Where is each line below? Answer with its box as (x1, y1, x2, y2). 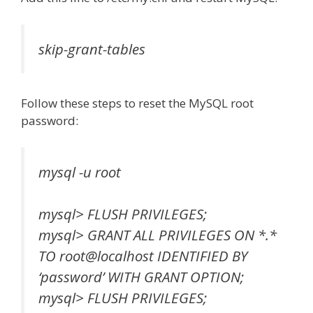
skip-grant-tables (38, 38, 145, 59)
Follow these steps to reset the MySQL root (21, 95, 254, 112)
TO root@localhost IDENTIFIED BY (38, 246, 247, 266)
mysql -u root (38, 161, 121, 182)
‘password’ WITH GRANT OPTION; (38, 267, 244, 287)
